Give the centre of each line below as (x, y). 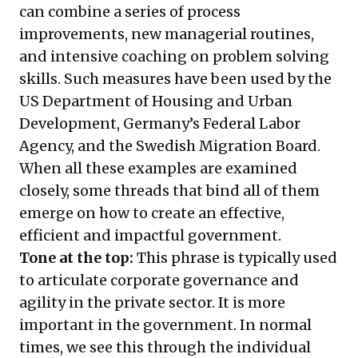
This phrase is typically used (237, 258)
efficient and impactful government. (150, 236)
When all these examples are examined (158, 169)
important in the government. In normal (165, 325)
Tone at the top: (76, 258)
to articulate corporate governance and (159, 280)
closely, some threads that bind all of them (169, 191)
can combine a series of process (130, 12)
